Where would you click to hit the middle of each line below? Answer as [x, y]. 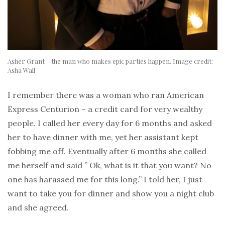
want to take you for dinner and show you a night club [111, 194]
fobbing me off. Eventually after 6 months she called [107, 151]
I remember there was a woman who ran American [106, 95]
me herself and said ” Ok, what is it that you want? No [109, 165]
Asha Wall [21, 70]
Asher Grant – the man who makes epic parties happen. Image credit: [110, 61]
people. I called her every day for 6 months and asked [110, 123]
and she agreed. [38, 208]
